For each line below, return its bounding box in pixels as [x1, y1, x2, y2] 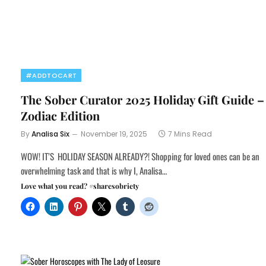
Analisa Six [31, 129, 69, 140]
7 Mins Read [168, 129, 212, 140]
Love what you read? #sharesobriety [21, 181, 139, 191]
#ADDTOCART [26, 71, 77, 81]
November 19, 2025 [81, 129, 147, 140]
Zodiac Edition [21, 107, 100, 124]
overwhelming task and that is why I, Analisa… [21, 164, 167, 178]
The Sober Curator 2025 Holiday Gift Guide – [21, 91, 264, 108]
